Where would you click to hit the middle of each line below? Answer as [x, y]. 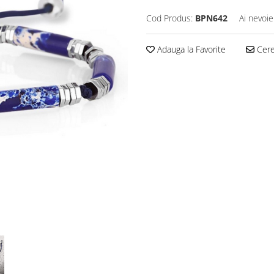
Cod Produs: [169, 18]
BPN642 [211, 18]
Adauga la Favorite [190, 49]
